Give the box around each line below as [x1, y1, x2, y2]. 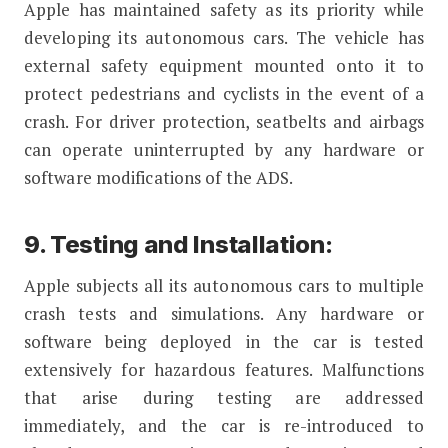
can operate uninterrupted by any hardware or [23, 137, 425, 161]
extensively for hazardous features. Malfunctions [23, 357, 425, 381]
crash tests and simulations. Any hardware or [23, 301, 425, 325]
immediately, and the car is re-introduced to [23, 413, 425, 437]
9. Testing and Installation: [23, 229, 333, 259]
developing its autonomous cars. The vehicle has [23, 25, 425, 49]
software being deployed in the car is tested [23, 329, 425, 353]
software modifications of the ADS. [23, 165, 294, 189]
